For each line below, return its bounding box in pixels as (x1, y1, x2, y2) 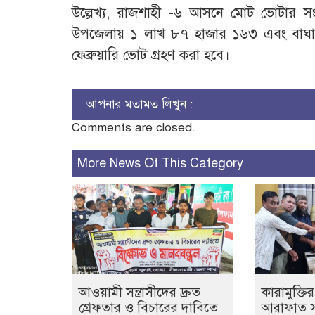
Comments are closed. (72, 120, 195, 136)
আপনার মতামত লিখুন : (86, 97, 193, 112)
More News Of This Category (77, 155, 243, 172)
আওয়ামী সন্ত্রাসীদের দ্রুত (79, 284, 200, 301)
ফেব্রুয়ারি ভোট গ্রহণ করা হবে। (72, 46, 230, 65)
